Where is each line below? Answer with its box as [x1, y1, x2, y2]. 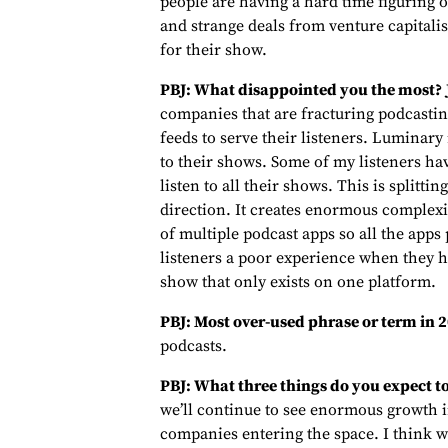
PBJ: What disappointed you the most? [160, 80, 442, 101]
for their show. [160, 40, 267, 61]
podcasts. [160, 336, 227, 357]
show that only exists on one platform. [160, 272, 436, 293]
